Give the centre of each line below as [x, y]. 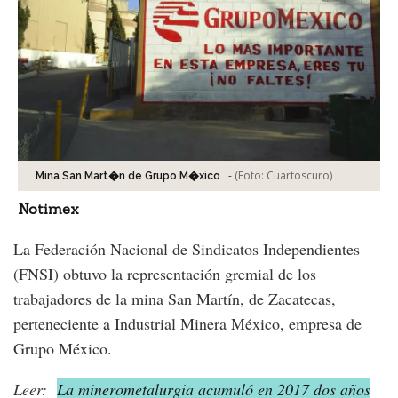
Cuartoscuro [298, 176]
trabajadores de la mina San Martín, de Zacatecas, [175, 299]
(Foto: [251, 176]
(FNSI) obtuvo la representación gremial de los [165, 274]
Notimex [48, 209]
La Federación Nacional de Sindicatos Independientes [187, 249]
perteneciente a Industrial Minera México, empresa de [187, 324]
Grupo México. [63, 349]
